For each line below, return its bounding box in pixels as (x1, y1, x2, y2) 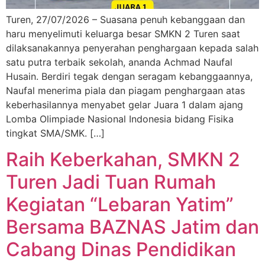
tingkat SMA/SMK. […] (6, 127, 105, 139)
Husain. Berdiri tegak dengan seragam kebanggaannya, (6, 70, 253, 82)
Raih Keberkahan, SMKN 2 (6, 148, 240, 172)
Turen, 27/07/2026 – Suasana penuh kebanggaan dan (6, 13, 245, 25)
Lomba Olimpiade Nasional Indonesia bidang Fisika (6, 112, 234, 125)
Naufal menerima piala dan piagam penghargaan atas (6, 84, 245, 96)
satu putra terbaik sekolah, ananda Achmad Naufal (6, 56, 232, 68)
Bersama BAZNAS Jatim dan (6, 215, 259, 239)
